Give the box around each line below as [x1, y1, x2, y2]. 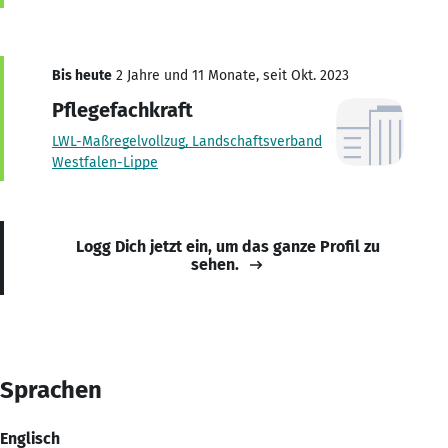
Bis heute [52, 66, 112, 84]
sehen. [191, 254, 239, 274]
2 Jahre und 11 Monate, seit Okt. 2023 [112, 66, 349, 84]
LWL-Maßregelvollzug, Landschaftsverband [52, 132, 322, 150]
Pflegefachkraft [52, 97, 193, 122]
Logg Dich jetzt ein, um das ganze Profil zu [76, 236, 380, 256]
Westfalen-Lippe [52, 153, 158, 171]
